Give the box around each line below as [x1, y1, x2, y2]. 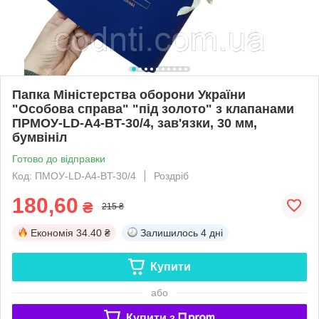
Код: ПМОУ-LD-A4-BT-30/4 [12, 169, 136, 182]
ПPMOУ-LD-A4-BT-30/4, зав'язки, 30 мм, [12, 115, 257, 130]
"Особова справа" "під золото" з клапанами [12, 101, 294, 116]
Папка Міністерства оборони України [12, 87, 246, 102]
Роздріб [154, 169, 189, 182]
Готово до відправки [12, 152, 105, 164]
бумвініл [12, 130, 67, 145]
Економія [31, 226, 73, 239]
